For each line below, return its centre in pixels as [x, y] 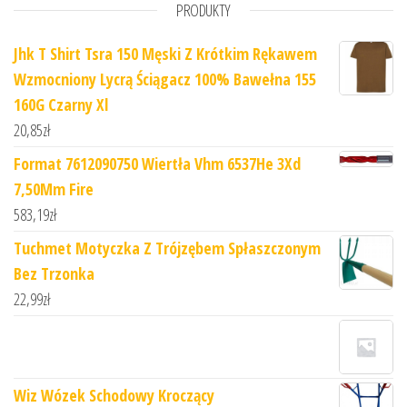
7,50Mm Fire [54, 189]
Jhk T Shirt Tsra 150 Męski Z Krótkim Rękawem [165, 53]
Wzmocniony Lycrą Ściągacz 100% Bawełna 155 [165, 79]
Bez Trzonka [54, 273]
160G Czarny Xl [61, 104]
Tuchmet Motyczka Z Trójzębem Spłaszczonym [167, 248]
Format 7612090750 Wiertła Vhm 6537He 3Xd [157, 163]
